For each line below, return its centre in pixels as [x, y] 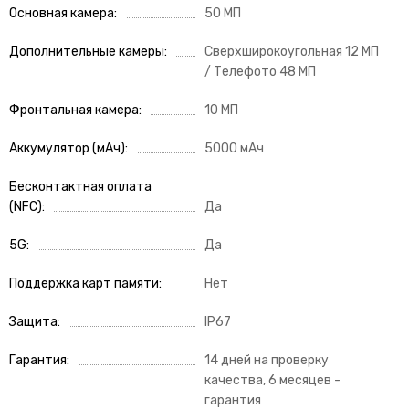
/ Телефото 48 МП [260, 71]
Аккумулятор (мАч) [67, 148]
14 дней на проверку [267, 360]
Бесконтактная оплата [80, 186]
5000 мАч [234, 148]
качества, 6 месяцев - [273, 380]
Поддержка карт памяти [84, 283]
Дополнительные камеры [87, 51]
